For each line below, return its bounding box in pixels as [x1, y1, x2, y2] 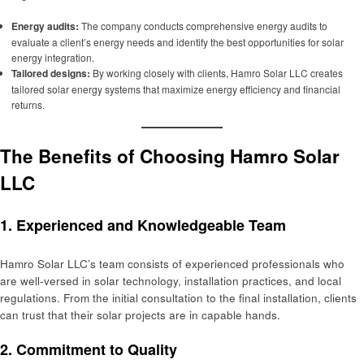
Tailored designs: [11, 65, 90, 80]
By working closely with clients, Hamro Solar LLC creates [89, 65, 343, 80]
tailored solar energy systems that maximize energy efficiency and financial [11, 81, 340, 96]
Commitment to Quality [16, 339, 177, 361]
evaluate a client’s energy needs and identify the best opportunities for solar [11, 34, 344, 49]
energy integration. [11, 50, 94, 64]
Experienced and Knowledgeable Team [16, 214, 286, 236]
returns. [11, 97, 45, 111]
